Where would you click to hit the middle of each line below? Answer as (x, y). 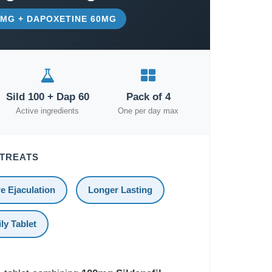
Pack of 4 (148, 97)
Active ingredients (48, 111)
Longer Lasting (120, 190)
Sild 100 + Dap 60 (47, 97)
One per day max (148, 111)
